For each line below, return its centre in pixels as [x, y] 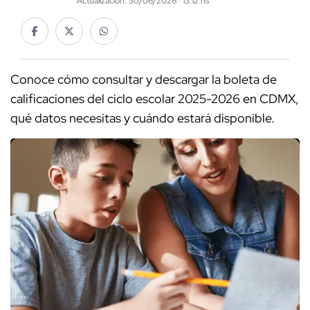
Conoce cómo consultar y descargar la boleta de [144, 80]
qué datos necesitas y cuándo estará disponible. [143, 118]
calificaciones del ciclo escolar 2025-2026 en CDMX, [155, 99]
